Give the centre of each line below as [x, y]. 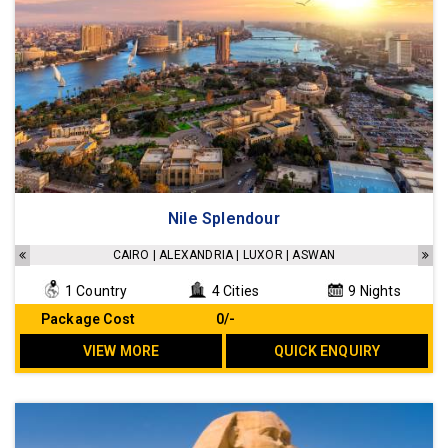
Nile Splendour [224, 219]
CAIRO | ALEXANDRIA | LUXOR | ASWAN [224, 255]
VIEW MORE [121, 351]
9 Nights [373, 291]
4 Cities [234, 291]
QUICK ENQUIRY [327, 351]
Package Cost [88, 319]
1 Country [94, 291]
